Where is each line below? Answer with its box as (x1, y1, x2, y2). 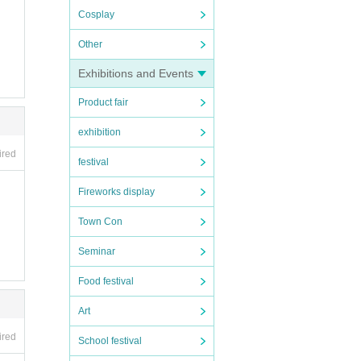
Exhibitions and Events (78, 67, 193, 80)
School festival (78, 335, 142, 346)
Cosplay (78, 9, 114, 20)
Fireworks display (78, 186, 155, 197)
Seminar (78, 246, 115, 257)
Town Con (78, 216, 122, 227)
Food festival (78, 276, 134, 287)
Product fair (78, 97, 128, 108)
